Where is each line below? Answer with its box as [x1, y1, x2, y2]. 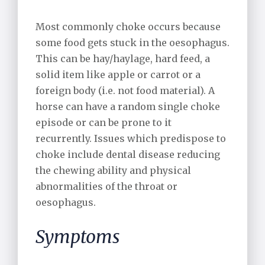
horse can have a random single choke [35, 100, 220, 112]
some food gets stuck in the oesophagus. [35, 36, 230, 49]
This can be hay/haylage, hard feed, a [35, 52, 210, 64]
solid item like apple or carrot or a [35, 68, 201, 80]
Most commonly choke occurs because [35, 20, 221, 33]
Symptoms [35, 225, 120, 248]
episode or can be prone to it [35, 116, 172, 128]
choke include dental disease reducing [35, 148, 220, 160]
